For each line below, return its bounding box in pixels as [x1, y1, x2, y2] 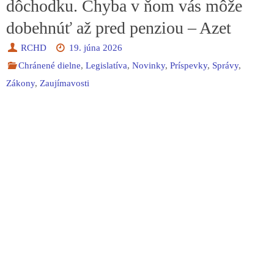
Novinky [132, 61, 166, 70]
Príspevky [170, 61, 208, 70]
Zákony [6, 78, 35, 88]
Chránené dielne [18, 61, 81, 70]
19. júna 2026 [68, 43, 122, 53]
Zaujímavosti [40, 78, 89, 88]
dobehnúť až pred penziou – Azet [6, 18, 231, 37]
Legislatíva [86, 61, 128, 70]
